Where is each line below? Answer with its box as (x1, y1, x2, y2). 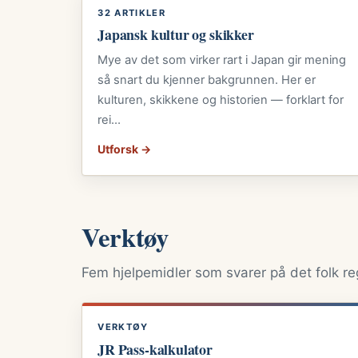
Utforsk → (97, 142, 152, 157)
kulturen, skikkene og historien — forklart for (97, 92, 344, 107)
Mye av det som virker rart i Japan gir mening (97, 52, 347, 67)
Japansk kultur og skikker (97, 24, 254, 46)
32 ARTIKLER (97, 7, 165, 19)
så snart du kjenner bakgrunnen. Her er (97, 72, 316, 87)
